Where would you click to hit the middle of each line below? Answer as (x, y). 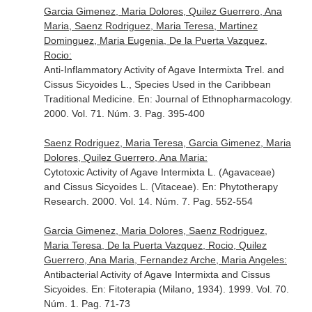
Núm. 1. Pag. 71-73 (87, 304)
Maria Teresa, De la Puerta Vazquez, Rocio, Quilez (155, 245)
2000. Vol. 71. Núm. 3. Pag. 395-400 (124, 114)
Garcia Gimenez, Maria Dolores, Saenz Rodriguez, (155, 231)
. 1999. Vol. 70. (256, 289)
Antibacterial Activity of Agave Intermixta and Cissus (157, 274)
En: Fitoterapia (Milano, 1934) (157, 289)
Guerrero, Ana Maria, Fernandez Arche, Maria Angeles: (165, 260)
